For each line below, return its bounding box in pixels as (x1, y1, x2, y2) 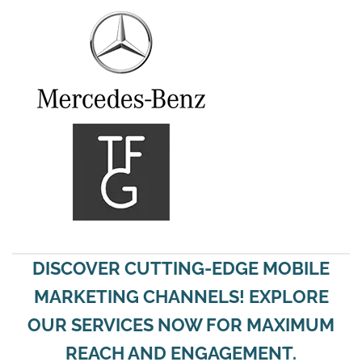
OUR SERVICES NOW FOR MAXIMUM (27, 314, 335, 336)
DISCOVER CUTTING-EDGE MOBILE (32, 258, 330, 280)
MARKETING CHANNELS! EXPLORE (33, 286, 329, 308)
